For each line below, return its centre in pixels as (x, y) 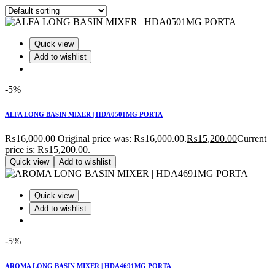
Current (252, 138)
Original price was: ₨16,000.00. (122, 138)
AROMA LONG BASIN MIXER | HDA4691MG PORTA (88, 265)
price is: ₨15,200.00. (48, 149)
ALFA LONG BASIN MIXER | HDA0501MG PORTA (84, 114)
